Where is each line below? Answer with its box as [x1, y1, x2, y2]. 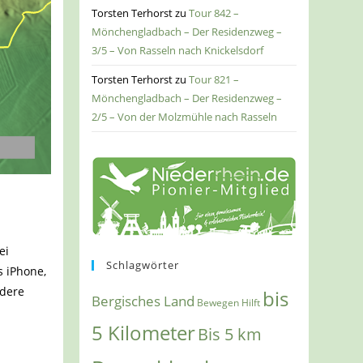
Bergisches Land [92, 291, 195, 311]
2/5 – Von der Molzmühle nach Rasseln [92, 109, 278, 125]
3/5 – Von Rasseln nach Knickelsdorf [92, 43, 264, 58]
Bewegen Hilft [197, 296, 261, 310]
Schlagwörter [106, 258, 180, 273]
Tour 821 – [189, 72, 240, 88]
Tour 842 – [189, 6, 240, 21]
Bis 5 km [198, 323, 263, 346]
